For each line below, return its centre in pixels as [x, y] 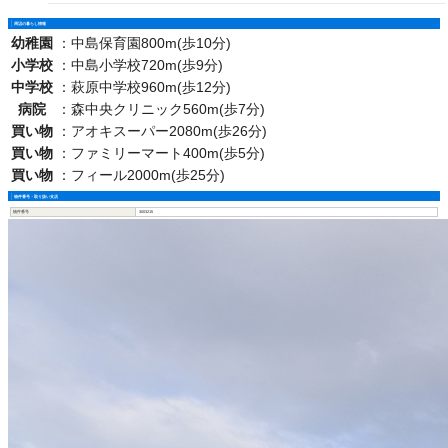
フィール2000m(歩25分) [148, 174]
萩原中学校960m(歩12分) [151, 86]
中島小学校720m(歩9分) [147, 64]
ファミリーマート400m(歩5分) [168, 152]
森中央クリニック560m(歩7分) [168, 108]
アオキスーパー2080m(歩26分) [169, 130]
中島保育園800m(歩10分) [151, 42]
